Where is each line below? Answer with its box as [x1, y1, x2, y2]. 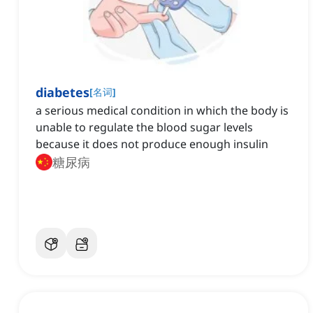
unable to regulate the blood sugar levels [36, 119, 253, 136]
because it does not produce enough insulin [36, 136, 268, 152]
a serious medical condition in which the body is [36, 103, 289, 119]
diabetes [36, 84, 89, 101]
